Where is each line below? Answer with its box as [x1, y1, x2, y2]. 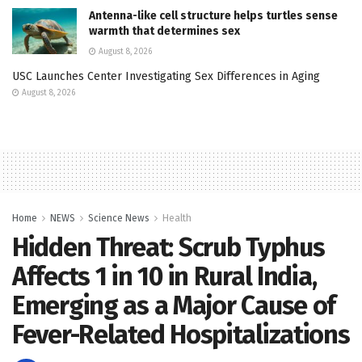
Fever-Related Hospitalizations [12, 318, 350, 350]
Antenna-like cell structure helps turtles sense [89, 8, 338, 23]
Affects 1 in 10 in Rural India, [12, 260, 317, 292]
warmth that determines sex [89, 23, 240, 38]
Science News [88, 212, 149, 224]
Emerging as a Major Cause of [12, 289, 336, 321]
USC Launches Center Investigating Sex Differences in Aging [12, 69, 320, 83]
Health [162, 212, 192, 224]
